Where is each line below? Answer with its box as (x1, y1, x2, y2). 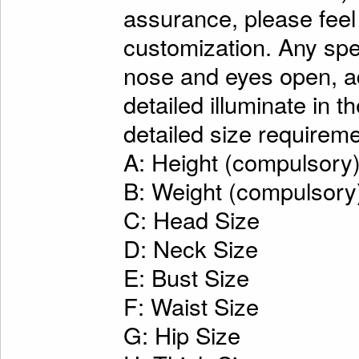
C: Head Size (123, 203, 260, 236)
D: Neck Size (123, 232, 258, 264)
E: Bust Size (123, 260, 249, 293)
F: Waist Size (123, 289, 259, 322)
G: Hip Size (123, 318, 240, 351)
